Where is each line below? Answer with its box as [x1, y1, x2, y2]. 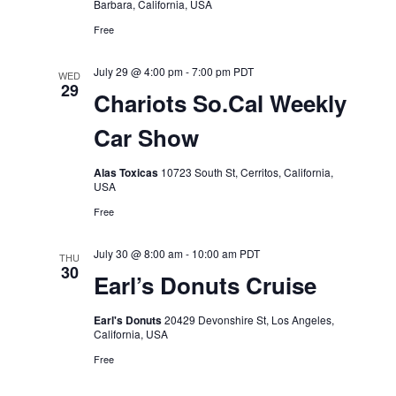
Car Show [93, 121, 199, 154]
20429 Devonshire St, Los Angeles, [164, 312, 334, 327]
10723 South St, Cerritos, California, [160, 164, 333, 179]
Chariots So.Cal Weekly [93, 87, 346, 119]
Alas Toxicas [93, 164, 161, 180]
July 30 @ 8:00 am [93, 246, 183, 261]
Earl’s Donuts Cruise [93, 269, 316, 301]
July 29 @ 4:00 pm [93, 64, 183, 79]
